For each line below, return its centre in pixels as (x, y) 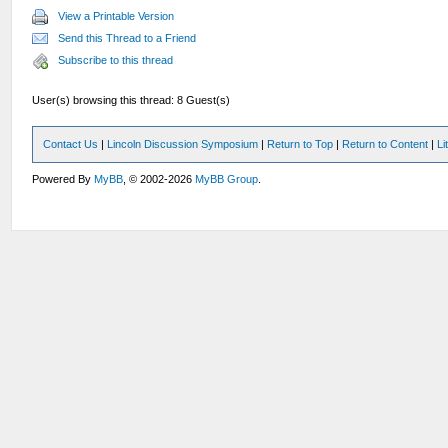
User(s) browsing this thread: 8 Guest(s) (131, 100)
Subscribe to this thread (116, 60)
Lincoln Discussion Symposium (183, 144)
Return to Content (385, 144)
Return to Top (300, 144)
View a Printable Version (116, 16)
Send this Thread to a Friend (127, 38)
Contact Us (71, 144)
